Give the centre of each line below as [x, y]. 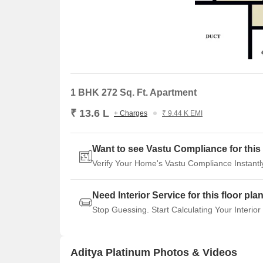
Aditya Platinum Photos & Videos [154, 252]
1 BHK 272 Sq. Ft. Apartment [134, 92]
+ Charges [131, 113]
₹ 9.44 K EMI [182, 113]
